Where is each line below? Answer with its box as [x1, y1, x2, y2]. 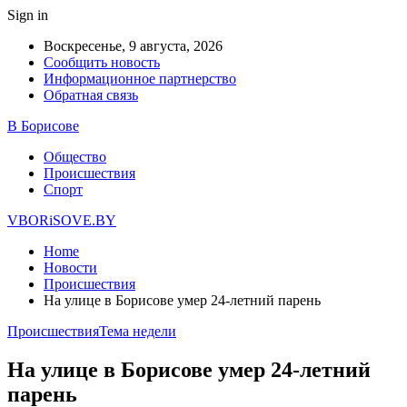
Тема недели [99, 323, 176, 339]
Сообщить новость [44, 55, 160, 70]
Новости [44, 260, 97, 275]
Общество [44, 149, 106, 164]
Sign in [7, 7, 48, 23]
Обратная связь [44, 87, 138, 103]
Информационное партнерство [44, 71, 236, 86]
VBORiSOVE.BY [7, 213, 116, 228]
